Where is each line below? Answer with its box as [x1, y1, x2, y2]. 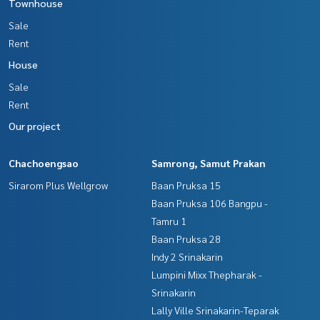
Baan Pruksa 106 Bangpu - [151, 196, 268, 209]
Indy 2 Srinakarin [151, 249, 223, 263]
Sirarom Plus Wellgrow [9, 178, 108, 191]
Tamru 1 [151, 214, 186, 227]
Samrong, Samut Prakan [151, 156, 266, 169]
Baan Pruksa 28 [151, 231, 221, 245]
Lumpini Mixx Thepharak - [151, 267, 262, 281]
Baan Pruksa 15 [151, 178, 221, 191]
